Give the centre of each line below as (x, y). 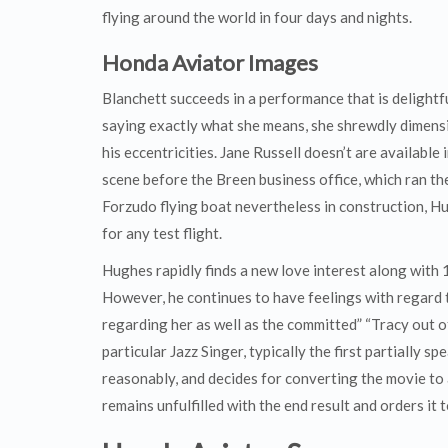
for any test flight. (162, 233)
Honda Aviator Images (210, 62)
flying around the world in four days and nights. (257, 17)
